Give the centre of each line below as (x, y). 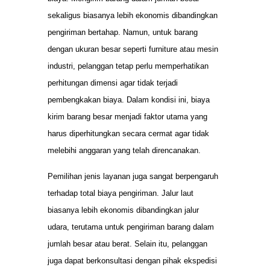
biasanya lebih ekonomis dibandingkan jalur (123, 210)
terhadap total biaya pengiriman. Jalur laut (121, 193)
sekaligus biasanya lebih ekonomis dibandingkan (133, 16)
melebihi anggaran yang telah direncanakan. (124, 151)
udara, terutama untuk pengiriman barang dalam (131, 227)
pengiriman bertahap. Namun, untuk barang (123, 33)
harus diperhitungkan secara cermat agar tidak (128, 134)
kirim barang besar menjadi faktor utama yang (127, 117)
